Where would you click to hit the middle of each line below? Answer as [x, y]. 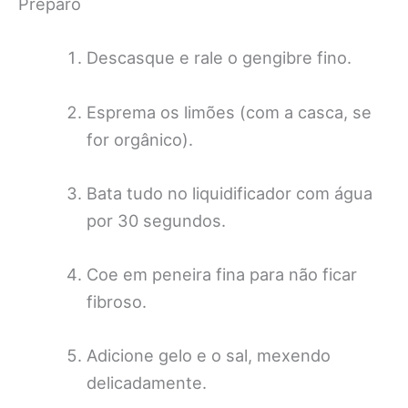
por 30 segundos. [156, 220]
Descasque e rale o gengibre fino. [219, 58]
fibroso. [116, 301]
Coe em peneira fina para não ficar [221, 274]
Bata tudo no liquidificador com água [229, 193]
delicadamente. [146, 383]
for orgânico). [139, 139]
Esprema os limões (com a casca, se [229, 112]
